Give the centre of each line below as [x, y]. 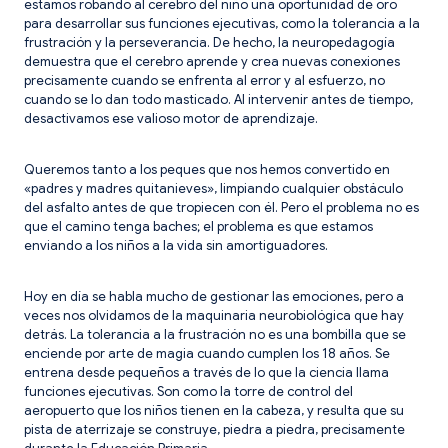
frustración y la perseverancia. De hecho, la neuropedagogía [209, 42]
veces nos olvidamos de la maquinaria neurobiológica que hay [214, 315]
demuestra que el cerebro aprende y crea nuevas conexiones [212, 61]
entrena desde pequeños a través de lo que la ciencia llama [206, 372]
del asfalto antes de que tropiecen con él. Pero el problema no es [221, 207]
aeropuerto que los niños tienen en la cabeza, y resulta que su [214, 410]
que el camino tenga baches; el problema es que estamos [198, 226]
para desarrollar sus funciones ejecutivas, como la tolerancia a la [222, 23]
